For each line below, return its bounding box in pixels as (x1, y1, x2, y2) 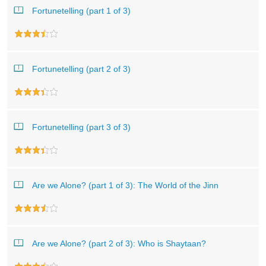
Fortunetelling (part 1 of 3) (32, 6, 131, 15)
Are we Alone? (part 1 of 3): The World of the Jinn (32, 180, 218, 190)
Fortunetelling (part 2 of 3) (32, 64, 131, 74)
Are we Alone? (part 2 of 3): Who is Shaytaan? (32, 239, 206, 248)
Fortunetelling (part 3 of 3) (32, 122, 131, 132)
